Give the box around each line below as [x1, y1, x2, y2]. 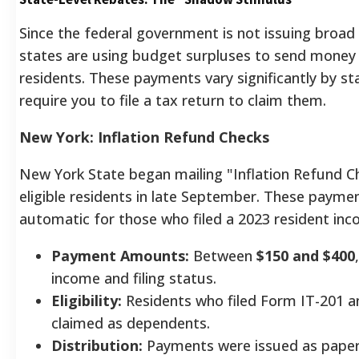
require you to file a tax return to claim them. [19, 90, 326, 110]
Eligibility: [51, 290, 122, 310]
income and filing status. [51, 268, 216, 288]
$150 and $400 [256, 245, 355, 265]
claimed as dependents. [51, 313, 210, 333]
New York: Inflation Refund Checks [19, 127, 269, 147]
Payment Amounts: [51, 245, 189, 265]
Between [189, 245, 256, 265]
